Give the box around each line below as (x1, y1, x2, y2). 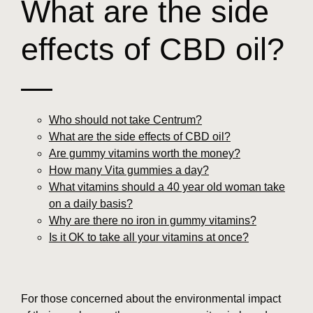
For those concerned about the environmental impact (21, 292, 281, 305)
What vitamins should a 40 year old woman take (49, 180, 285, 193)
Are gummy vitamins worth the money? (49, 147, 240, 159)
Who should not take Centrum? (49, 113, 202, 126)
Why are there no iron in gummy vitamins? (49, 214, 256, 226)
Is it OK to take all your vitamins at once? (49, 231, 249, 243)
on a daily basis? (49, 197, 133, 210)
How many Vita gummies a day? (49, 163, 209, 176)
